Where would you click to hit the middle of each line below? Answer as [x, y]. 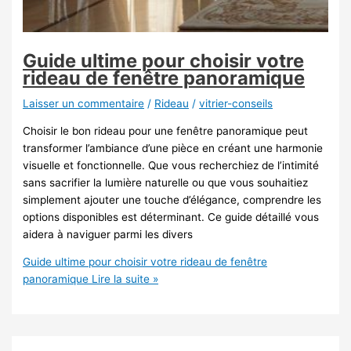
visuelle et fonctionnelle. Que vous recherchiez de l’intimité [171, 165]
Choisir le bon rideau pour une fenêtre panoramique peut [166, 130]
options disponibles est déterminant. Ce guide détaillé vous [171, 217]
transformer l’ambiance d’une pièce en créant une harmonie [173, 148]
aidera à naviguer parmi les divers [108, 234]
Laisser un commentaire [84, 103]
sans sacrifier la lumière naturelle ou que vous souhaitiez [166, 182]
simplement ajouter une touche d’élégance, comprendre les [172, 199]
